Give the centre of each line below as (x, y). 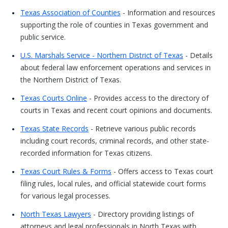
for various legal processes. (65, 196)
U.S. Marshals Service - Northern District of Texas (102, 55)
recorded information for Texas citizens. (86, 153)
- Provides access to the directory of (148, 98)
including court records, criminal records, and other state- (115, 141)
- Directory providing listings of (142, 214)
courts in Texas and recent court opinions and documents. (116, 110)
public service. (43, 37)
